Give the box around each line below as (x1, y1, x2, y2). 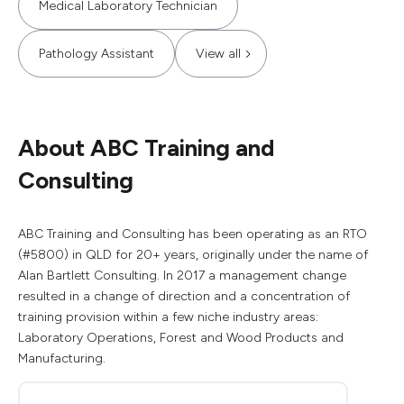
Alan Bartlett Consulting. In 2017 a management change (18, 268, 346, 283)
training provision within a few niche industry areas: (18, 309, 318, 325)
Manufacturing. (18, 351, 106, 366)
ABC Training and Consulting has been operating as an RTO (18, 226, 367, 242)
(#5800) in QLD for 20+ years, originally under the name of (18, 247, 368, 262)
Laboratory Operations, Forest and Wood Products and (18, 330, 344, 345)
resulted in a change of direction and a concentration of (18, 289, 350, 304)
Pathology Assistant (39, 46, 154, 61)
